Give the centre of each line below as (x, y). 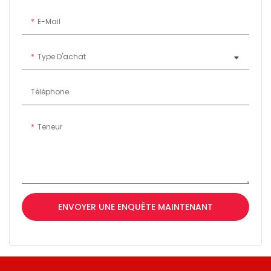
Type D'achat (62, 56)
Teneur (50, 126)
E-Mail (49, 21)
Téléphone (50, 91)
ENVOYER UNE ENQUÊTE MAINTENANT (135, 207)
